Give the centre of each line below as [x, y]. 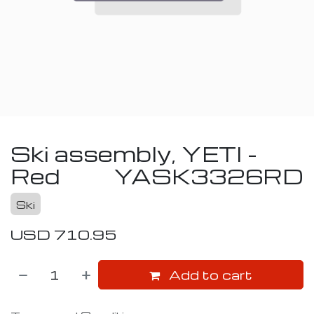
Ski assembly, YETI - [134, 153]
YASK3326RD [209, 176]
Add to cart [209, 274]
